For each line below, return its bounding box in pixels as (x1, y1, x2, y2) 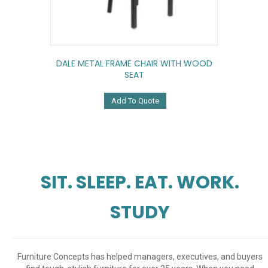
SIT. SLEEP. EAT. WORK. (41, 170, 239, 196)
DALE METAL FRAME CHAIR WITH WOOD (56, 57, 212, 70)
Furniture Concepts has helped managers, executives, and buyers (17, 252, 263, 262)
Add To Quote (111, 96, 159, 106)
